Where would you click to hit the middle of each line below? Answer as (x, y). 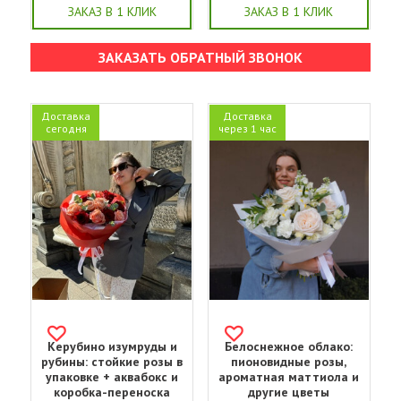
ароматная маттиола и (289, 377)
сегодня (66, 128)
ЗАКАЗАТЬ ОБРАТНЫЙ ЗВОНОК (200, 57)
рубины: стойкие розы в (112, 362)
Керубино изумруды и (112, 347)
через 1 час (247, 128)
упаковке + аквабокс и (112, 377)
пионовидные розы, (289, 362)
